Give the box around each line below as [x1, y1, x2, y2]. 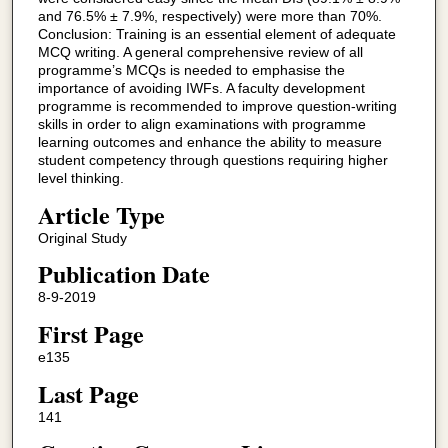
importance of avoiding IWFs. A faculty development [37, 80, 365, 97]
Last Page [37, 375, 139, 411]
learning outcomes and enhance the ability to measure [37, 134, 382, 151]
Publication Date [37, 256, 210, 292]
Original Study [37, 229, 127, 246]
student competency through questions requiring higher [37, 152, 388, 169]
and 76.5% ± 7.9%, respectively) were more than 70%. [37, 8, 382, 25]
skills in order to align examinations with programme [37, 116, 366, 133]
